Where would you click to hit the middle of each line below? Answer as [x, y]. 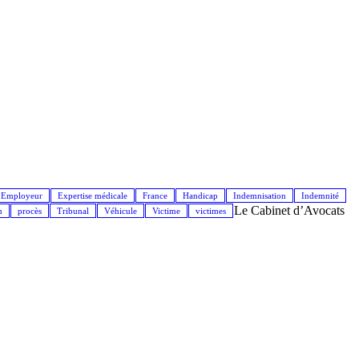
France [155, 195]
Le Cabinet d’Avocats [289, 210]
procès [30, 210]
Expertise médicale [93, 195]
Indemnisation [260, 195]
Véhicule [121, 210]
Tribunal [73, 210]
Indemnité [320, 195]
